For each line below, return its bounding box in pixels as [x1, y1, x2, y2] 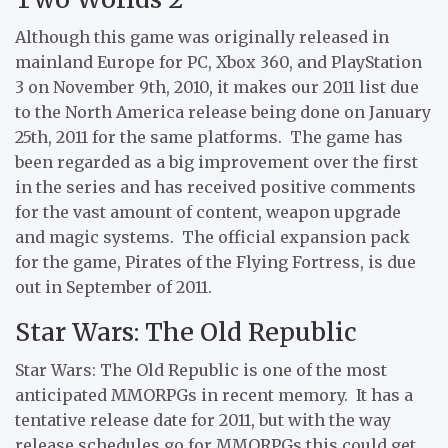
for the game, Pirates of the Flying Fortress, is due [15, 251, 416, 272]
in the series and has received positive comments [15, 176, 416, 197]
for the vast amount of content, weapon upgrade [15, 201, 401, 222]
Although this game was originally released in [15, 26, 389, 47]
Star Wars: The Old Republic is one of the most [15, 359, 387, 380]
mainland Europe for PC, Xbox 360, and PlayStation [15, 51, 422, 72]
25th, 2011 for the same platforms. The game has [15, 126, 403, 147]
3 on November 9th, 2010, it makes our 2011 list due [15, 76, 419, 97]
